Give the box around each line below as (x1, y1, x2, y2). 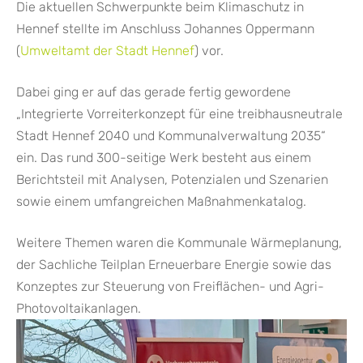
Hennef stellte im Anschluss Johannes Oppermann (16, 20, 314, 36)
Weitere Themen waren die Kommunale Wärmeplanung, (16, 234, 342, 250)
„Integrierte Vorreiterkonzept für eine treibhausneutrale (16, 105, 343, 122)
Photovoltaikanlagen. (16, 300, 141, 316)
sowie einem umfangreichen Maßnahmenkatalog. (16, 193, 306, 209)
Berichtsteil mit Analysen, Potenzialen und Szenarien (16, 171, 328, 187)
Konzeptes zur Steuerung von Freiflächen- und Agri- (16, 278, 324, 294)
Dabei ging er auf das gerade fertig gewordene (16, 83, 291, 100)
